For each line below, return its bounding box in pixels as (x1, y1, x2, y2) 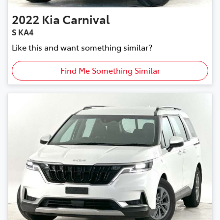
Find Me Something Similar (60, 65, 160, 76)
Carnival (62, 11, 110, 27)
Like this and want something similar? (12, 42, 152, 53)
